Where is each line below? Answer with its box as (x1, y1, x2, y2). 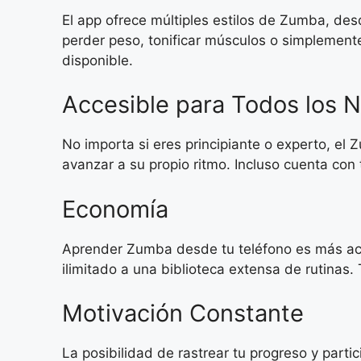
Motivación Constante (62, 299, 304, 328)
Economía (62, 194, 168, 223)
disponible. (62, 52, 133, 68)
